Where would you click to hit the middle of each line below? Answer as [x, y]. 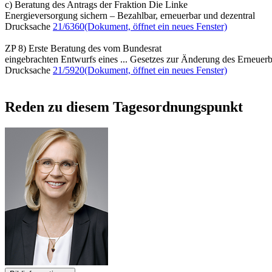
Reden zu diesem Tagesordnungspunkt [124, 107]
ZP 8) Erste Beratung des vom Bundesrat [83, 48]
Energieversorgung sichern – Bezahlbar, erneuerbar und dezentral [130, 15]
